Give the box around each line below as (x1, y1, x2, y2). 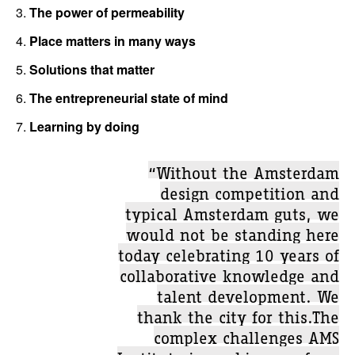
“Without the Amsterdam (148, 161, 339, 178)
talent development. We (157, 284, 339, 302)
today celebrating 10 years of (118, 243, 339, 261)
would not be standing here (126, 223, 339, 240)
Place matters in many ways (29, 32, 196, 50)
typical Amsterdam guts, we (125, 202, 339, 219)
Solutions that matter (29, 60, 155, 78)
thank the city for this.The (137, 305, 339, 323)
